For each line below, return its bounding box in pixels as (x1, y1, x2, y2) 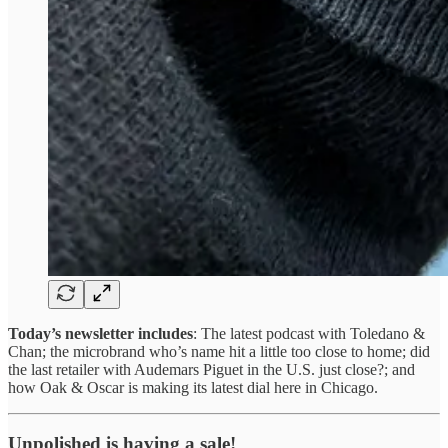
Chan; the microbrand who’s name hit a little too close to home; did (8, 342, 430, 360)
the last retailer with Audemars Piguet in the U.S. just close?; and (8, 360, 415, 378)
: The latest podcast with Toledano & (193, 324, 425, 342)
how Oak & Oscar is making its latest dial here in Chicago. (8, 378, 378, 396)
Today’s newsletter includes (8, 324, 193, 342)
